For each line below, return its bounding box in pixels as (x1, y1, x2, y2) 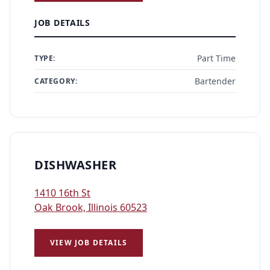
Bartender (195, 75, 236, 87)
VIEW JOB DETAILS (50, 237, 128, 248)
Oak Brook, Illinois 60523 (34, 201, 147, 214)
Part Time (197, 52, 236, 64)
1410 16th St (34, 186, 90, 199)
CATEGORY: (34, 75, 78, 86)
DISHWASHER (34, 157, 116, 173)
